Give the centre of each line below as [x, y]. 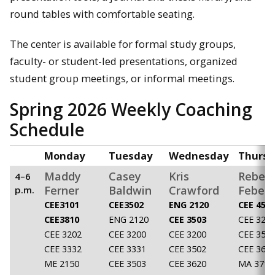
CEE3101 [62, 205]
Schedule [47, 130]
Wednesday [199, 156]
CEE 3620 [188, 264]
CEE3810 [62, 220]
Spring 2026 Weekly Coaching [131, 110]
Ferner [62, 191]
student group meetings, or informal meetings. [122, 78]
